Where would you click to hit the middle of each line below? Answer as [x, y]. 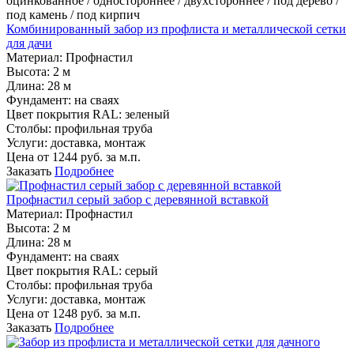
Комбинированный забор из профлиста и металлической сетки [176, 29]
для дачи [29, 43]
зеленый [147, 115]
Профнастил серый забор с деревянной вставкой [137, 200]
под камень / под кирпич [73, 15]
